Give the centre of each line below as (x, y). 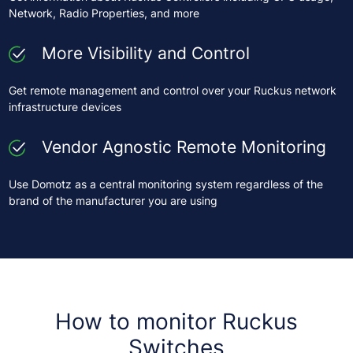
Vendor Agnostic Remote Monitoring (184, 146)
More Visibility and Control (145, 52)
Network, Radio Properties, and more (104, 13)
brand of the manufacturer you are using (113, 201)
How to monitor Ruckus (176, 321)
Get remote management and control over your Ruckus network (172, 91)
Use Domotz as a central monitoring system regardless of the (165, 184)
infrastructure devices (65, 107)
